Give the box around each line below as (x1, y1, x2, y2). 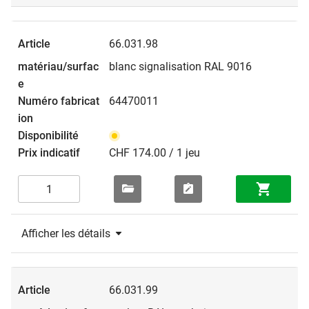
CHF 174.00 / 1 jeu (109, 146, 200, 160)
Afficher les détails (21, 227, 110, 241)
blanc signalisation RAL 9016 (109, 60, 252, 74)
